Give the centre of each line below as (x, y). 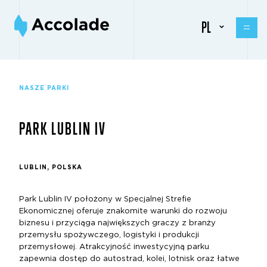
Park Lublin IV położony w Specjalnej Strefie (105, 199)
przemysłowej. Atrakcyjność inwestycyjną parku (114, 247)
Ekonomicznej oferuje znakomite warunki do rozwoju (123, 211)
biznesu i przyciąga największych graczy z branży (117, 223)
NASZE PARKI (44, 88)
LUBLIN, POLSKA (51, 167)
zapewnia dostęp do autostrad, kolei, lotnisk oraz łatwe (129, 259)
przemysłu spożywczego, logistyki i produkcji (109, 235)
